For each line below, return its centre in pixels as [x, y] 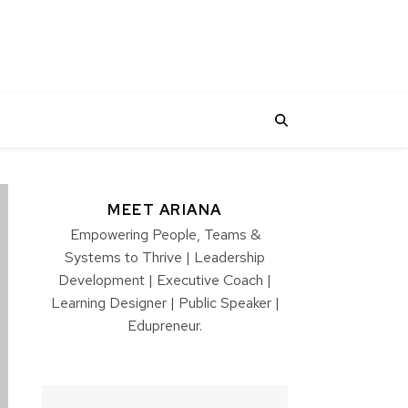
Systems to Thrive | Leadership [165, 257]
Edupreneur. [165, 326]
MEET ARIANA [165, 210]
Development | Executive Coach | [165, 280]
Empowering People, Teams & [165, 235]
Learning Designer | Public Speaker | [165, 303]
